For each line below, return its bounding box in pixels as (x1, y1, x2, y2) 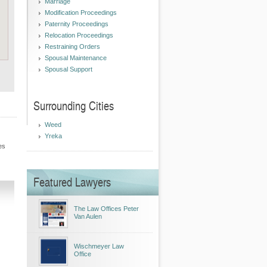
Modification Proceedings (45, 9, 117, 16)
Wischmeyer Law (74, 243, 124, 250)
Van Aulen (74, 213, 102, 220)
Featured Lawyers (33, 173, 111, 190)
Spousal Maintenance (45, 54, 107, 61)
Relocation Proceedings (45, 32, 113, 39)
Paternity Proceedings (45, 20, 108, 27)
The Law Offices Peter (74, 205, 139, 212)
